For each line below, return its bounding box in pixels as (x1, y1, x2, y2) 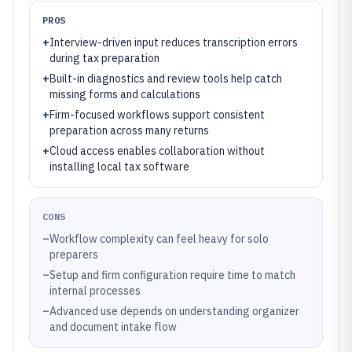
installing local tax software (49, 159, 189, 174)
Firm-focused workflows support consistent (49, 108, 265, 122)
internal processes (49, 284, 141, 298)
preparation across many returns (49, 123, 209, 137)
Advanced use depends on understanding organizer (49, 304, 299, 318)
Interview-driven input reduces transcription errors (49, 35, 298, 49)
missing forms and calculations (49, 87, 200, 101)
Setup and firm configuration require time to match (49, 268, 295, 282)
